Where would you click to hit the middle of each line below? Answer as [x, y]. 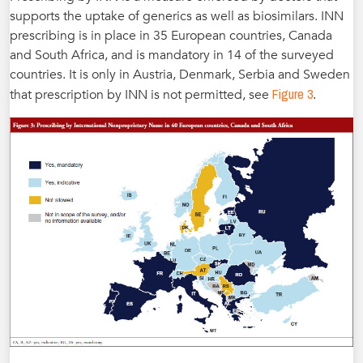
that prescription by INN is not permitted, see [141, 94]
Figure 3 [293, 94]
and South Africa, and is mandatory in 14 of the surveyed [172, 55]
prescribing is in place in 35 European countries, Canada [171, 35]
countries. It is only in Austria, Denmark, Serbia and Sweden [180, 74]
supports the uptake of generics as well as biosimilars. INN [177, 16]
